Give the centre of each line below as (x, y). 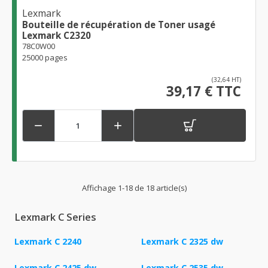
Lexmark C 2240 (48, 242)
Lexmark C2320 (57, 36)
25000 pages (45, 58)
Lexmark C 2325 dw (182, 242)
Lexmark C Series (55, 217)
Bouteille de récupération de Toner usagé (119, 25)
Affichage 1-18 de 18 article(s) (134, 188)
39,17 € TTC (204, 92)
